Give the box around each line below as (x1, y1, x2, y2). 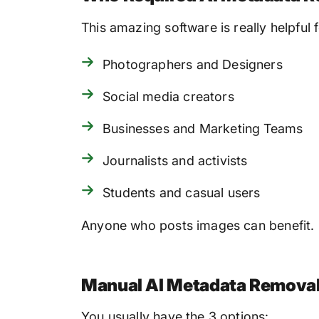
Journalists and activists (103, 153, 248, 169)
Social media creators (103, 89, 234, 105)
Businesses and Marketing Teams (103, 121, 303, 137)
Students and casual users (103, 185, 261, 201)
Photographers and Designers (103, 57, 283, 73)
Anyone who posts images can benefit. (81, 218, 315, 234)
